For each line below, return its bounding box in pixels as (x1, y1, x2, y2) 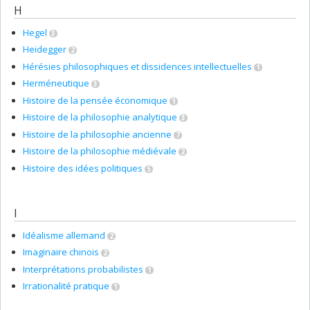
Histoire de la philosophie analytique (23, 111, 177, 123)
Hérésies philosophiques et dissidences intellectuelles (23, 60, 252, 73)
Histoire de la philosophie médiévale (23, 145, 176, 157)
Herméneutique (23, 77, 89, 89)
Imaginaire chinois (23, 246, 99, 258)
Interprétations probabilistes (23, 262, 143, 275)
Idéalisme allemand (23, 228, 105, 241)
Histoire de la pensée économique (23, 93, 167, 107)
